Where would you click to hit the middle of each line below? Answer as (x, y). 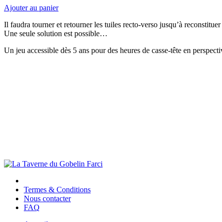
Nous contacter (47, 198)
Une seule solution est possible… (56, 33)
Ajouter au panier (31, 7)
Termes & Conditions (57, 189)
